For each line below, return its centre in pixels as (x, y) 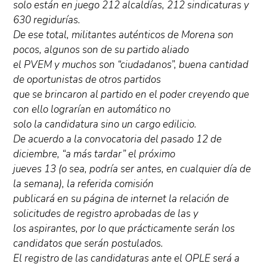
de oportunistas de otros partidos (87, 80)
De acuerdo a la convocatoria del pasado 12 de (118, 139)
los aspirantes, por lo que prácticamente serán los (124, 229)
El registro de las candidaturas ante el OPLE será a (127, 259)
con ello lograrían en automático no (92, 110)
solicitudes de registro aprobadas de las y (106, 214)
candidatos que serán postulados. (89, 244)
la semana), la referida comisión (84, 184)
